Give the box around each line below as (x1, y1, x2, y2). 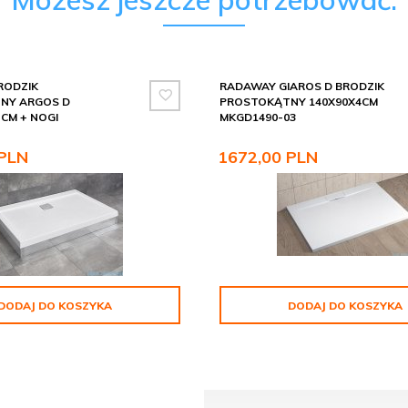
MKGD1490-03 (219, 110, 297, 125)
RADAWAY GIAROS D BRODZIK (219, 79, 385, 94)
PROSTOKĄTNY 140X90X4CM (219, 95, 379, 109)
